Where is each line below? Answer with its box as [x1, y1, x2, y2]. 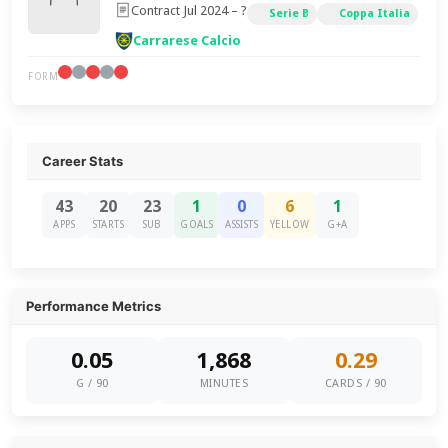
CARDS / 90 [324, 377, 387, 390]
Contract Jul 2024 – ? [131, 2, 248, 18]
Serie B [269, 7, 310, 20]
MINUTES [199, 377, 249, 390]
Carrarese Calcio [133, 33, 242, 48]
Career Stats [42, 153, 124, 169]
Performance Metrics [26, 298, 162, 314]
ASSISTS [225, 219, 259, 230]
